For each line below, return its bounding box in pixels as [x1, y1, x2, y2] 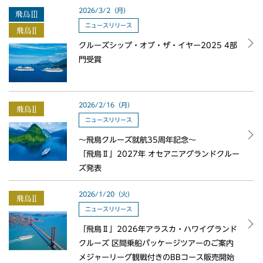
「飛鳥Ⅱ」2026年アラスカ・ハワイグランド [79, 225, 238, 233]
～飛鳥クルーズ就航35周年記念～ [79, 136, 197, 144]
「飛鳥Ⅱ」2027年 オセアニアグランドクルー [78, 150, 240, 158]
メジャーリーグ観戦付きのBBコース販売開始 [78, 253, 234, 261]
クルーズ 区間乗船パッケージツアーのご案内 [78, 239, 234, 247]
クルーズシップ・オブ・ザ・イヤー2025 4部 [79, 41, 238, 49]
